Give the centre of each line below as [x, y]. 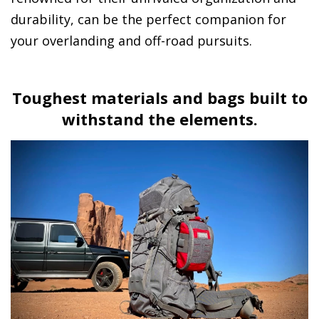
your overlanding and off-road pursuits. [131, 41]
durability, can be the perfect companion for [148, 20]
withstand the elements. [159, 119]
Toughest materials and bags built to [159, 98]
